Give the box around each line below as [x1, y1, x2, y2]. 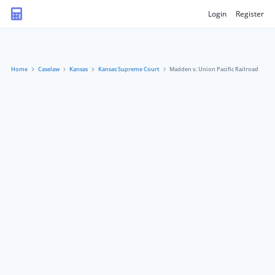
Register [236, 8, 264, 19]
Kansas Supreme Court [98, 65, 160, 73]
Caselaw [37, 65, 60, 73]
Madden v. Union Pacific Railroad [169, 65, 258, 73]
